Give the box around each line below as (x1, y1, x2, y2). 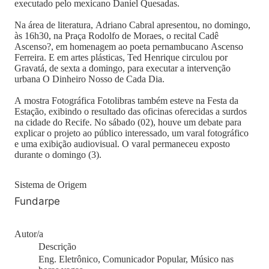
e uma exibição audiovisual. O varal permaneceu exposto (14, 139, 230, 149)
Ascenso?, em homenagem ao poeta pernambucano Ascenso (14, 41, 243, 52)
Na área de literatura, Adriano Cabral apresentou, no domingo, (14, 20, 250, 30)
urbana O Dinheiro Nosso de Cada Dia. (14, 74, 165, 84)
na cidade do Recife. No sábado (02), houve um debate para (14, 117, 241, 127)
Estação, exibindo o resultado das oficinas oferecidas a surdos (14, 106, 247, 116)
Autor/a (14, 229, 43, 239)
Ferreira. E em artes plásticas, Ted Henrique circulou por (14, 52, 228, 62)
